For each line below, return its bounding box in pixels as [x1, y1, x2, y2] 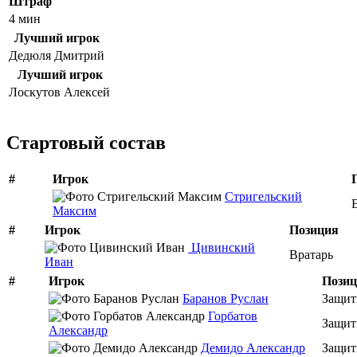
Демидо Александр [201, 340, 305, 355]
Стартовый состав [6, 131, 166, 153]
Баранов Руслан [182, 291, 269, 305]
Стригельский [225, 189, 302, 203]
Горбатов [208, 308, 257, 323]
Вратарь [289, 247, 333, 261]
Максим [53, 203, 96, 218]
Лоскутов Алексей [9, 85, 110, 99]
